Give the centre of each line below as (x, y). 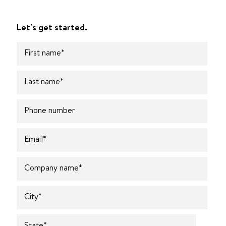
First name (43, 52)
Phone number (50, 110)
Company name (51, 167)
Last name (42, 81)
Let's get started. (52, 27)
